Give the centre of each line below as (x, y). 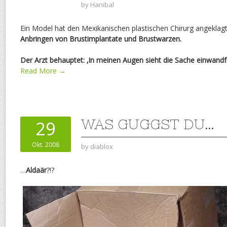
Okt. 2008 (46, 145)
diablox (102, 147)
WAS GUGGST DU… (148, 124)
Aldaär (36, 170)
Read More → (43, 71)
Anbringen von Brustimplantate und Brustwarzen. (101, 39)
